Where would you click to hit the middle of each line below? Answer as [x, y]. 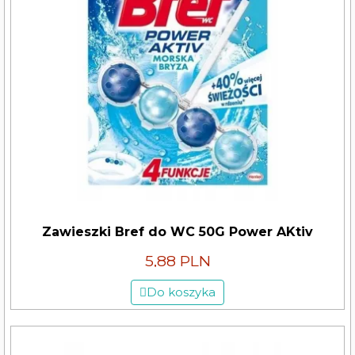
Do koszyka [181, 292]
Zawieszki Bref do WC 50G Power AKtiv [177, 231]
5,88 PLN [177, 261]
